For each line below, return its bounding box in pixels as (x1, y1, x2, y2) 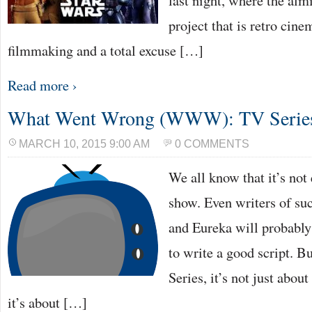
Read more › (8, 75, 77, 95)
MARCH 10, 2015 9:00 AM (19, 138, 150, 150)
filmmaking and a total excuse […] (8, 40, 203, 60)
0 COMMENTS (175, 138, 249, 150)
